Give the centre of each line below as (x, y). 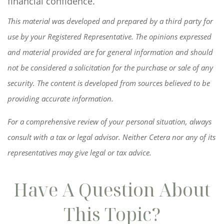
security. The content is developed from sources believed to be (109, 83)
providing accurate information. (60, 98)
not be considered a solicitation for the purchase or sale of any (110, 67)
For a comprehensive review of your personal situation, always (109, 121)
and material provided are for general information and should (110, 52)
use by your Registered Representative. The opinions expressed (109, 36)
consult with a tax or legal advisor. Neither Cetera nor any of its (111, 137)
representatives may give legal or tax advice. (79, 152)
